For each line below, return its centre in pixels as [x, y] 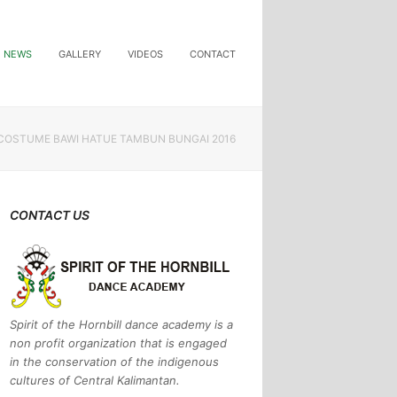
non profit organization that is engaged [119, 343]
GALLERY [80, 54]
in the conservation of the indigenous [115, 362]
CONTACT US [50, 215]
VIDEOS [145, 54]
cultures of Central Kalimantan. [95, 380]
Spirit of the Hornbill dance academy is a [122, 324]
